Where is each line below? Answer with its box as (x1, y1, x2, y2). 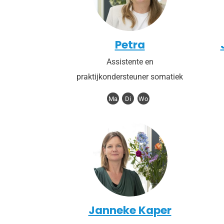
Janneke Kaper (88, 202, 171, 218)
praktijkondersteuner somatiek (76, 71, 183, 81)
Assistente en (106, 56, 153, 66)
